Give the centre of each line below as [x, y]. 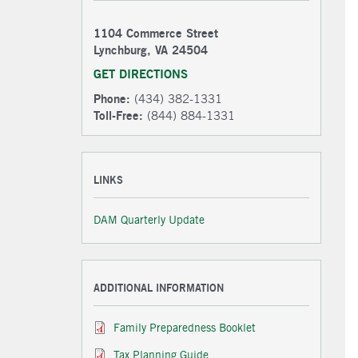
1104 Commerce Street [156, 33]
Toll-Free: [118, 115]
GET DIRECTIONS [141, 74]
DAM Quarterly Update [149, 220]
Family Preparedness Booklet [185, 328]
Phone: [112, 99]
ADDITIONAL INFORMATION [159, 288]
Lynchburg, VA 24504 [151, 50]
